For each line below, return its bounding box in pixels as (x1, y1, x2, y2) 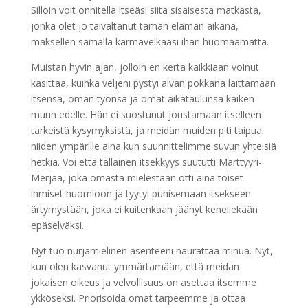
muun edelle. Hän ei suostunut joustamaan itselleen (30, 108, 261, 122)
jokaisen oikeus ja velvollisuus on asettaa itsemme (30, 276, 256, 289)
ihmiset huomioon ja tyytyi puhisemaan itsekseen (30, 187, 251, 201)
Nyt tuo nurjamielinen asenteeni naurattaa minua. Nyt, (30, 244, 273, 258)
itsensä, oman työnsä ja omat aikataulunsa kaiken (30, 92, 254, 106)
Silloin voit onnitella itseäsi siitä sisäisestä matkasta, (30, 3, 261, 17)
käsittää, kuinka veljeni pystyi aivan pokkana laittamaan (30, 76, 276, 90)
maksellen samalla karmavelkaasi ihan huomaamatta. (30, 35, 272, 49)
